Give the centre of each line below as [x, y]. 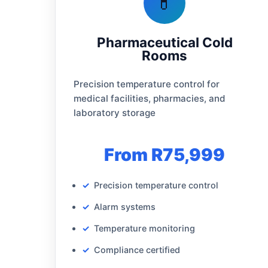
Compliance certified [137, 249]
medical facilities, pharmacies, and [150, 98]
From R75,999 [165, 154]
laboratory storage [115, 112]
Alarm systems [125, 206]
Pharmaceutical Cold [165, 42]
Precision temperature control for [147, 84]
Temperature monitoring [144, 228]
